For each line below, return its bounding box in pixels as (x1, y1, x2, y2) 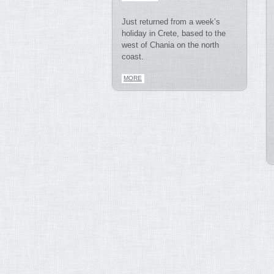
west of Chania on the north (122, 40, 219, 50)
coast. (122, 51, 144, 61)
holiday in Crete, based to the (122, 28, 226, 38)
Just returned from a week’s (122, 17, 220, 26)
